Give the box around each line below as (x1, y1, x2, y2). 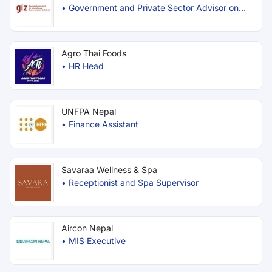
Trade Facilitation (69, 15, 137, 25)
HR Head (69, 61, 104, 71)
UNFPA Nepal (61, 106, 116, 117)
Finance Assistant (69, 119, 138, 129)
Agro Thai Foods (61, 48, 126, 58)
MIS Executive (69, 236, 126, 246)
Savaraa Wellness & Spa (61, 165, 157, 175)
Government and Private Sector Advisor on (69, 2, 239, 13)
